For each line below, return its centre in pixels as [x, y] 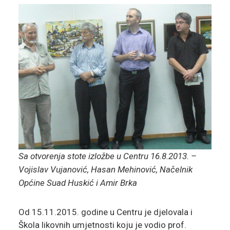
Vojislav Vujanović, [54, 169]
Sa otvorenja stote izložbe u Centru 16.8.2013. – [107, 156]
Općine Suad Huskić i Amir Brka [78, 183]
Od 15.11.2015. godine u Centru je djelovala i [105, 212]
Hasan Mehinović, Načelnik [141, 169]
